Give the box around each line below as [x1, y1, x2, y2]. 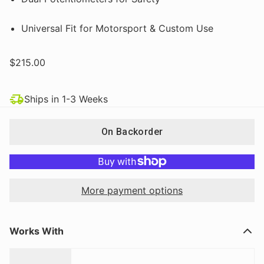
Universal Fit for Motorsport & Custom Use [21, 22, 213, 34]
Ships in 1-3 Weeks [24, 93, 108, 105]
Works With [9, 225, 64, 237]
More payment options [81, 184, 183, 196]
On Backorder [101, 126, 163, 137]
